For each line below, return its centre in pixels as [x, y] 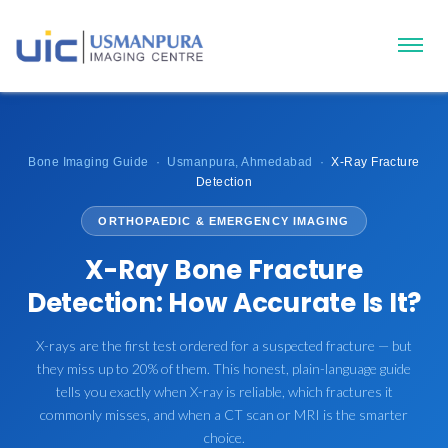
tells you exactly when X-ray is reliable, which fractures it [224, 391]
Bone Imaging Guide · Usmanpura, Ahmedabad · [180, 161]
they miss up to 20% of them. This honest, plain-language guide [224, 368]
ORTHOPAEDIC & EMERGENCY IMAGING [224, 220]
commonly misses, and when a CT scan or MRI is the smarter [224, 414]
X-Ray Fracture [375, 161]
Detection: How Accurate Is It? [224, 302]
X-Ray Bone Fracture [224, 269]
